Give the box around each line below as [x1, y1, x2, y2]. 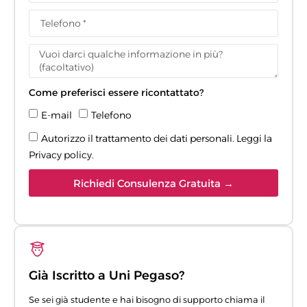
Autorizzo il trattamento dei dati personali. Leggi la [41, 132, 272, 145]
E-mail [41, 109, 72, 122]
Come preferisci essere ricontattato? [29, 86, 204, 99]
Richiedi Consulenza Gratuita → [73, 176, 234, 190]
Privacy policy [29, 149, 92, 162]
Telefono [91, 109, 132, 122]
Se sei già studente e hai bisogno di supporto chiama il [29, 294, 265, 306]
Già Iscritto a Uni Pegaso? [29, 268, 184, 284]
